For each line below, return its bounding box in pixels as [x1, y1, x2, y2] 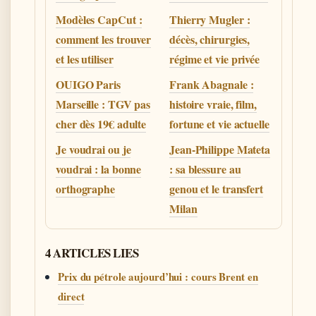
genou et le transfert [169, 180, 263, 197]
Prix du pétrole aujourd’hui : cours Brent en [58, 268, 258, 284]
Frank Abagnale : [169, 75, 254, 92]
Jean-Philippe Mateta [169, 140, 270, 157]
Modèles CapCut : [56, 11, 142, 28]
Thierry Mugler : [169, 11, 250, 28]
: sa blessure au [169, 160, 241, 177]
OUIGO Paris [56, 75, 121, 92]
